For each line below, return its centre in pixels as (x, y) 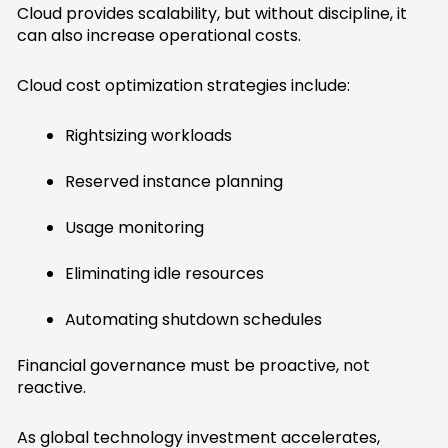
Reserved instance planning (174, 182)
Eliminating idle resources (165, 274)
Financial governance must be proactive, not (194, 366)
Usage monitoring (135, 228)
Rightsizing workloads (149, 136)
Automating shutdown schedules (194, 320)
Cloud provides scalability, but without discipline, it (212, 14)
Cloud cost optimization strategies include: (184, 86)
